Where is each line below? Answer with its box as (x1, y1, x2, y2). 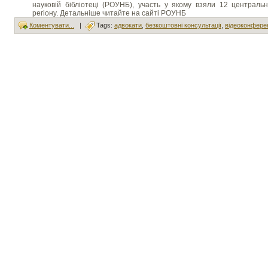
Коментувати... (29, 22, 74, 29)
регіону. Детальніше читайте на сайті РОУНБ (32, 9, 186, 18)
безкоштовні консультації (145, 22, 221, 29)
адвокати (114, 22, 142, 29)
